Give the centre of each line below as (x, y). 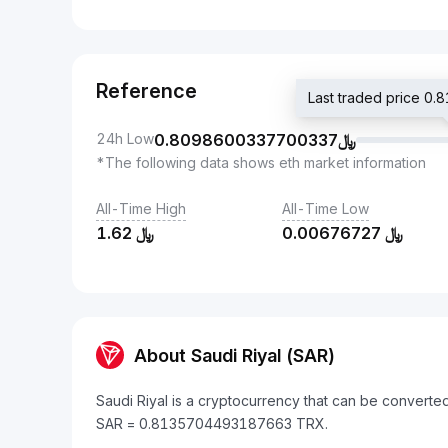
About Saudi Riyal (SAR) (234, 355)
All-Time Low (325, 208)
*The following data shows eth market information (261, 162)
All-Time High (141, 208)
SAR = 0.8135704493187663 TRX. (212, 423)
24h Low (125, 138)
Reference (146, 91)
